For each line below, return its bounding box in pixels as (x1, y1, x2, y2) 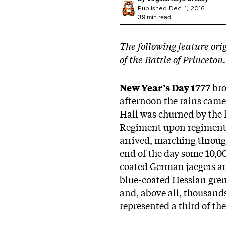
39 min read (138, 13, 171, 21)
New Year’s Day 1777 (120, 81, 210, 94)
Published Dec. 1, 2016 (138, 5, 205, 11)
